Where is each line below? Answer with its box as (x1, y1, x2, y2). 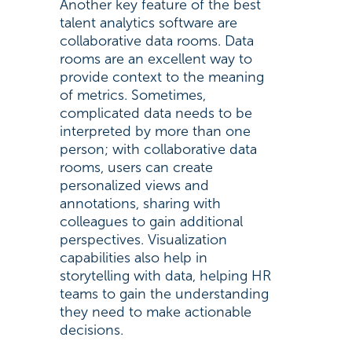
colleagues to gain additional (59, 213, 243, 230)
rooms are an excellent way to (59, 50, 252, 68)
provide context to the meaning (59, 68, 264, 86)
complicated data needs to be (59, 104, 252, 122)
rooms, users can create (59, 159, 213, 176)
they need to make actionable (59, 303, 251, 321)
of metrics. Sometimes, (59, 86, 206, 104)
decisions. (59, 321, 123, 339)
